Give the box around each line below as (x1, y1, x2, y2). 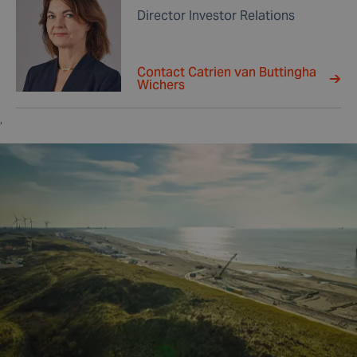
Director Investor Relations (137, 7, 295, 24)
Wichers (137, 76, 185, 93)
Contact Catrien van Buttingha (137, 64, 316, 80)
